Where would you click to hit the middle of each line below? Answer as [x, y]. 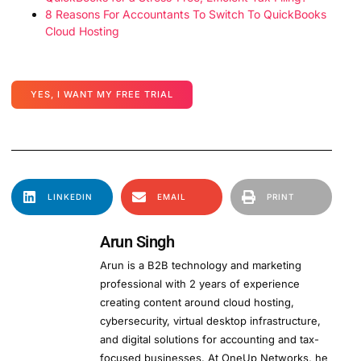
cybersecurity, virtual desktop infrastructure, [210, 320]
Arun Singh [137, 241]
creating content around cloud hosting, [197, 302]
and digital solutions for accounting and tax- [210, 339]
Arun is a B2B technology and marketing [201, 265]
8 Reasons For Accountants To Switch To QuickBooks [186, 14]
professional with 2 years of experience [200, 283]
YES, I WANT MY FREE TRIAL [102, 94]
